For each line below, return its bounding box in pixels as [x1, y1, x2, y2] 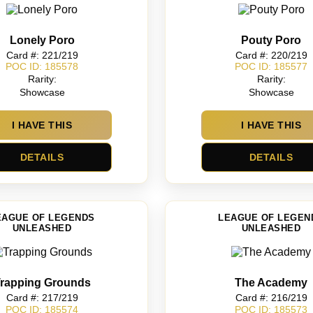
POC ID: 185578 [6, 61, 78, 73]
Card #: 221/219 [6, 49, 78, 61]
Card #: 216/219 [235, 291, 307, 303]
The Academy [235, 277, 307, 289]
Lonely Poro [9, 34, 75, 46]
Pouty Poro [241, 34, 301, 46]
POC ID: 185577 [235, 61, 307, 73]
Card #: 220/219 [235, 49, 307, 61]
